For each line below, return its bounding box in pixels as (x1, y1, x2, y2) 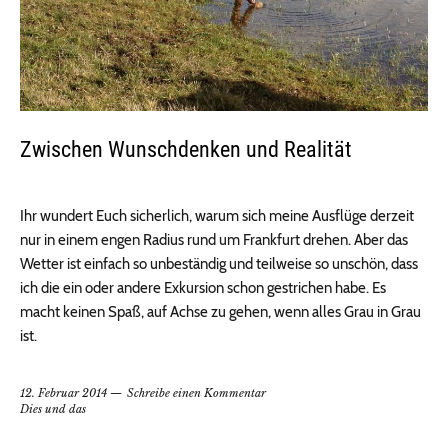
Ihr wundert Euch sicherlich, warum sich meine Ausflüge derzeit (20, 207, 414, 226)
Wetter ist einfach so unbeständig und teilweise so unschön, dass (20, 255, 418, 274)
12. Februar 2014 (20, 386, 107, 401)
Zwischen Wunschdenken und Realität (20, 137, 352, 163)
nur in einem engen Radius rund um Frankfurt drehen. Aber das (20, 231, 408, 250)
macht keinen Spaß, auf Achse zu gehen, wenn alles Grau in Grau (20, 303, 421, 322)
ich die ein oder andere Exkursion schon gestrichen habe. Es (20, 279, 386, 298)
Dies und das (20, 402, 86, 417)
